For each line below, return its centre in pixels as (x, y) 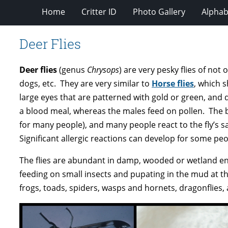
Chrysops (103, 69)
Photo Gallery (159, 11)
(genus (72, 69)
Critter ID (99, 11)
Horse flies (173, 83)
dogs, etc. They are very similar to (85, 83)
